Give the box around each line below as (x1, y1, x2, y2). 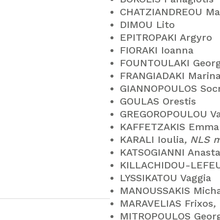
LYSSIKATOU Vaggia (120, 172, 211, 184)
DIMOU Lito (120, 19, 175, 30)
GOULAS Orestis (120, 95, 196, 107)
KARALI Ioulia (120, 134, 184, 145)
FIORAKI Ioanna (120, 44, 193, 56)
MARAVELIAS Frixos (120, 197, 213, 209)
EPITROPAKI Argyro (120, 31, 212, 43)
